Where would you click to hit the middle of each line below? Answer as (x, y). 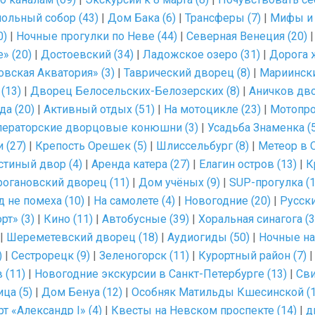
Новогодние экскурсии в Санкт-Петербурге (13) (161, 274)
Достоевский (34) (87, 54)
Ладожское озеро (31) (201, 54)
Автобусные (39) (146, 219)
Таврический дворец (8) (187, 73)
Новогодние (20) (227, 201)
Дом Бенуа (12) (82, 292)
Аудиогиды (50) (208, 237)
